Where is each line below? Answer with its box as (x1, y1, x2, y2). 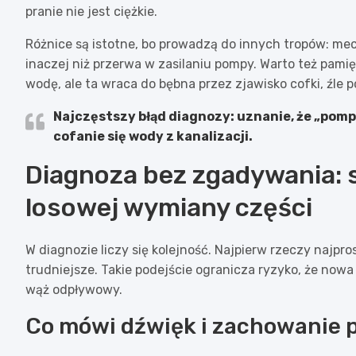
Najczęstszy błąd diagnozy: (53, 108, 234, 124)
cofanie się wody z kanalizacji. (53, 128, 253, 144)
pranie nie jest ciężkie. (25, 3, 157, 19)
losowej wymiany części (25, 192, 312, 222)
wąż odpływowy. (25, 281, 122, 297)
